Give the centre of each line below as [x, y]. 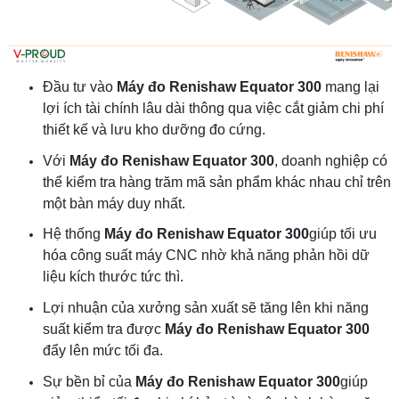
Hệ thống [73, 234]
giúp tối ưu [343, 234]
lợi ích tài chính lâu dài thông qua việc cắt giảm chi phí [213, 108]
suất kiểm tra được [104, 329]
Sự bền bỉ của [89, 381]
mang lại [350, 86]
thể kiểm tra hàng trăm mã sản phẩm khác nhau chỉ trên [217, 182]
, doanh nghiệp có [331, 160]
